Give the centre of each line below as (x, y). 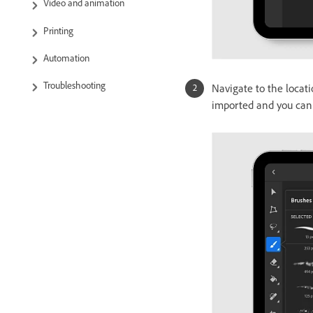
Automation (66, 58)
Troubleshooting (74, 86)
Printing (58, 31)
